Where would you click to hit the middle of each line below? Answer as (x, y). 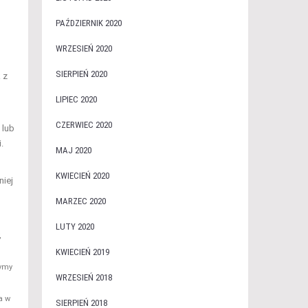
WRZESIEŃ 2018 (84, 277)
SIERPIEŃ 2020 (81, 74)
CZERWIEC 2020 (84, 125)
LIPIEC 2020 (76, 99)
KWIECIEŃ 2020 (82, 176)
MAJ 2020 (73, 150)
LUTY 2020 (75, 227)
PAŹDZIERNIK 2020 (88, 23)
